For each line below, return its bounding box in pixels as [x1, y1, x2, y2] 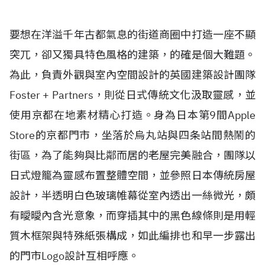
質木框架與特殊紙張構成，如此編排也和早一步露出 [9, 229, 256, 243]
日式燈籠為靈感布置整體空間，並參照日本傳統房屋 [9, 169, 256, 182]
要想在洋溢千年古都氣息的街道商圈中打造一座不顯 [9, 28, 256, 41]
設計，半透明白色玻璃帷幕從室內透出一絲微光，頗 [9, 189, 256, 202]
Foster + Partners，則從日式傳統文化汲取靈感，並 [9, 88, 256, 102]
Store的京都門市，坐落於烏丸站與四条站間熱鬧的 [9, 128, 256, 142]
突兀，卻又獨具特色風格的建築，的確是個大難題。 [9, 48, 256, 62]
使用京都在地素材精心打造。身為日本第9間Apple [9, 108, 256, 122]
